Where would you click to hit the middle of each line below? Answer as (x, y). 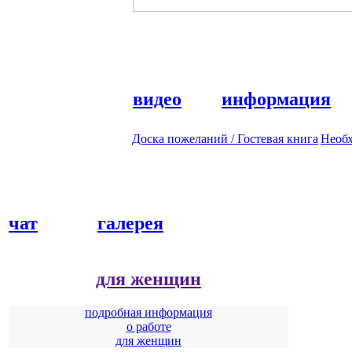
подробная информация (148, 312)
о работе (148, 326)
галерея (130, 223)
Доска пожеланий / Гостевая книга (225, 138)
